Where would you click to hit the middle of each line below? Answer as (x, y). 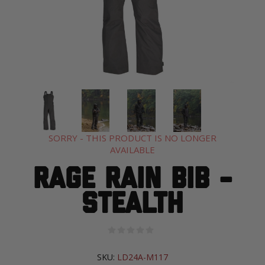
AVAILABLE (132, 150)
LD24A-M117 (142, 257)
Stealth (132, 205)
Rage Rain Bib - (132, 180)
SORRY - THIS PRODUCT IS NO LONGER (132, 138)
